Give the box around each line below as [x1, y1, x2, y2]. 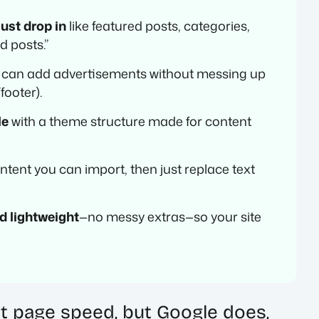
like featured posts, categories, [66, 16, 250, 35]
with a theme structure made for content [9, 111, 251, 130]
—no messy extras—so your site [79, 206, 261, 226]
